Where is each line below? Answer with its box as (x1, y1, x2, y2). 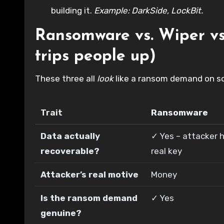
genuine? (40, 207, 82, 218)
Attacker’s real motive (40, 169, 139, 179)
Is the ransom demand (40, 192, 138, 203)
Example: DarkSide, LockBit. (94, 5, 203, 15)
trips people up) (35, 48, 156, 64)
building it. (51, 5, 94, 15)
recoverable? (40, 145, 100, 156)
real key (151, 145, 182, 156)
